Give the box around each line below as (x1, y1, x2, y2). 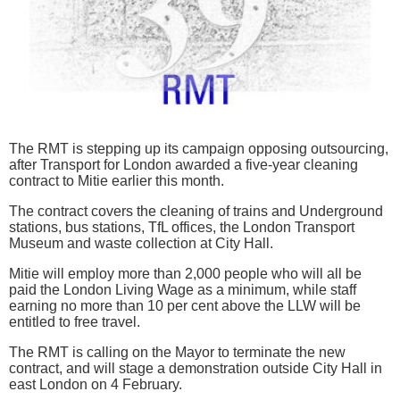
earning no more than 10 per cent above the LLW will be (9, 297, 361, 313)
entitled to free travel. (9, 313, 140, 329)
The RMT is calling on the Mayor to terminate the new (9, 344, 346, 360)
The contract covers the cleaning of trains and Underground (9, 203, 383, 219)
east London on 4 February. (9, 376, 182, 392)
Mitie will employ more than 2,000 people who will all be (9, 265, 362, 281)
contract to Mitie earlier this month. (9, 172, 224, 188)
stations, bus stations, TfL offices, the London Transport (9, 219, 354, 235)
